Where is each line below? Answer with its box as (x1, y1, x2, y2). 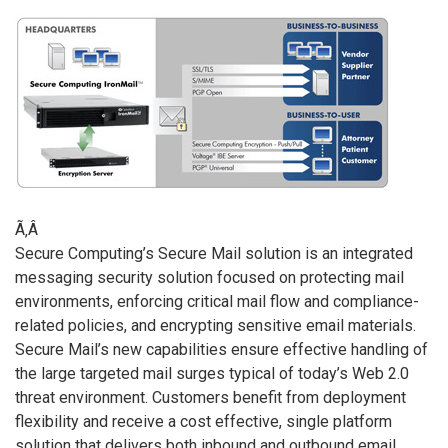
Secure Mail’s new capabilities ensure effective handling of (15, 340, 428, 360)
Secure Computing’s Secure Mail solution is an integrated (15, 244, 413, 264)
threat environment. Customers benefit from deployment (15, 388, 406, 408)
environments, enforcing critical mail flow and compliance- (15, 292, 419, 312)
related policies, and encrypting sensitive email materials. (15, 316, 416, 336)
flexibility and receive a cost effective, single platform (15, 412, 392, 432)
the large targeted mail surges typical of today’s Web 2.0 (15, 364, 409, 384)
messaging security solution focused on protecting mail (15, 268, 404, 288)
